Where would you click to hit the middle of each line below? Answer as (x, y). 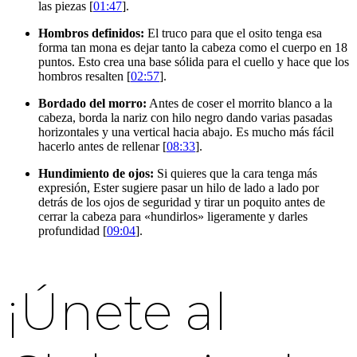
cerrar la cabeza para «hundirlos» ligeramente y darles (173, 216)
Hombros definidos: (91, 33)
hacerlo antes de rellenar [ (102, 146)
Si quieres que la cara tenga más (235, 173)
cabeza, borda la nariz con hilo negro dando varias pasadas (185, 117)
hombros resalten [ (84, 76)
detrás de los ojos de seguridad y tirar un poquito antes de (182, 202)
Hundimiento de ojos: (96, 173)
